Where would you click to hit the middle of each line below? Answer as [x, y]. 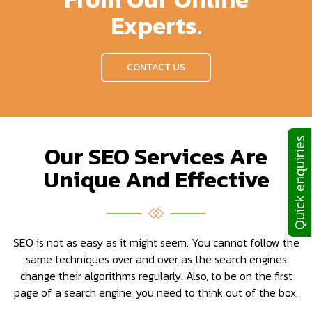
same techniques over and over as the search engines [156, 259]
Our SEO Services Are [156, 156]
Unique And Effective [156, 179]
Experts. [156, 25]
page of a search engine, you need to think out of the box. [156, 292]
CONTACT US [156, 67]
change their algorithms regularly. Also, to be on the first [156, 275]
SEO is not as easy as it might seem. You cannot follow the [156, 242]
